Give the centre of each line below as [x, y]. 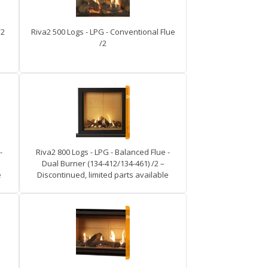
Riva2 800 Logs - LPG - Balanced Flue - [103, 152]
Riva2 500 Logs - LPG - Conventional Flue [103, 32]
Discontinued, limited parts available [103, 175]
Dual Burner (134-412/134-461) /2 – [103, 163]
